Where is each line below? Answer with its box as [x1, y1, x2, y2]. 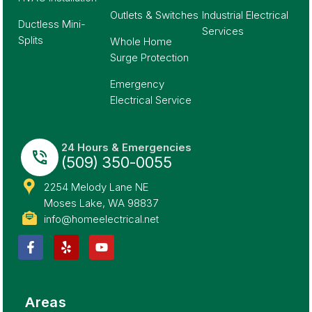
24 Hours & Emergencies [61, 140, 192, 154]
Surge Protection [110, 51, 189, 65]
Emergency [110, 77, 165, 91]
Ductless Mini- [18, 17, 86, 31]
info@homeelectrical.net [43, 212, 159, 226]
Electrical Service [110, 93, 192, 107]
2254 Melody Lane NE [43, 180, 148, 194]
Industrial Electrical [201, 8, 288, 22]
